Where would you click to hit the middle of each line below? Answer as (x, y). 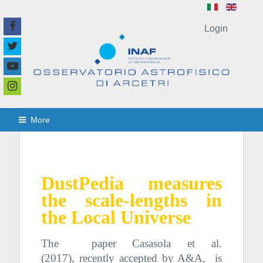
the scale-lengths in (131, 200)
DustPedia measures (131, 183)
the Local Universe (116, 217)
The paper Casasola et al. (131, 243)
